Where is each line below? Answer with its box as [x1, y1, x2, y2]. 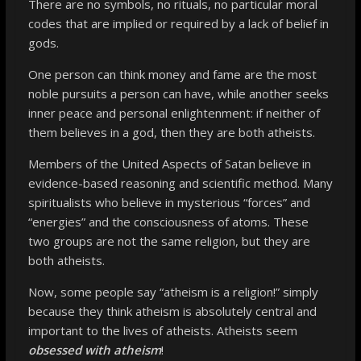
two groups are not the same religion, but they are [27, 232, 310, 249]
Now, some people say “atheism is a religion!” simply [27, 283, 318, 300]
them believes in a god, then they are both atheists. [27, 123, 315, 140]
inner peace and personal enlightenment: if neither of [27, 104, 320, 121]
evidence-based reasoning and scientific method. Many [27, 174, 333, 191]
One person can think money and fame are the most [27, 65, 317, 82]
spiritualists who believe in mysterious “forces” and [27, 193, 310, 210]
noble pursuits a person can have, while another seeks [27, 85, 329, 102]
